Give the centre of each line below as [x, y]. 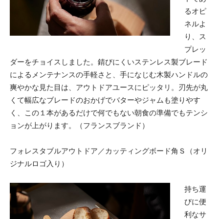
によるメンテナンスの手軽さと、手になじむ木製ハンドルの [109, 74]
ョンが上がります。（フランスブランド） [79, 125]
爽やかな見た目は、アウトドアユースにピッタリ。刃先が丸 [109, 87]
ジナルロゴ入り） [39, 163]
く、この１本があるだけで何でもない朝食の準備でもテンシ [109, 112]
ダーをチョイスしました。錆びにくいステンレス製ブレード [109, 62]
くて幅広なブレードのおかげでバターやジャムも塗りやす [105, 100]
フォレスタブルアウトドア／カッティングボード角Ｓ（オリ [109, 151]
